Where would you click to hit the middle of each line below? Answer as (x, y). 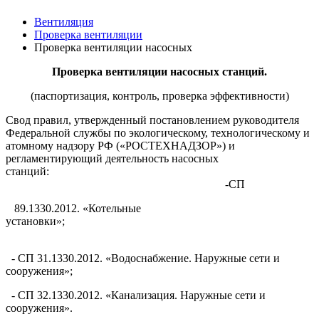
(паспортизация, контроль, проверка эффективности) (159, 95)
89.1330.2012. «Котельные (73, 208)
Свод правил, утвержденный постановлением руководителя (152, 120)
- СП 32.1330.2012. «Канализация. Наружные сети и (136, 295)
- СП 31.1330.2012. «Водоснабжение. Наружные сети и (143, 258)
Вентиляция (64, 21)
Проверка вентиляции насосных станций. (159, 71)
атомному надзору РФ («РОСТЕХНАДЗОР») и (120, 145)
